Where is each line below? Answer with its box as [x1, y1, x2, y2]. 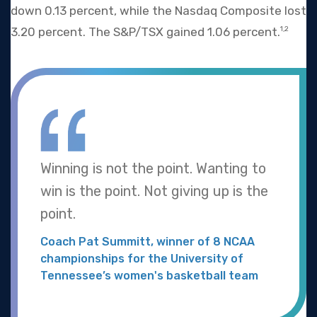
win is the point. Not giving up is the [40, 182, 268, 200]
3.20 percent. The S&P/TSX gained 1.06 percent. [11, 25, 280, 40]
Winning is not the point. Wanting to [40, 159, 266, 177]
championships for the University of [40, 251, 243, 265]
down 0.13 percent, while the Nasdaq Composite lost [11, 4, 306, 18]
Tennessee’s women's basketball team [40, 268, 258, 282]
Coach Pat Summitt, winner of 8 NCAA [40, 234, 255, 248]
